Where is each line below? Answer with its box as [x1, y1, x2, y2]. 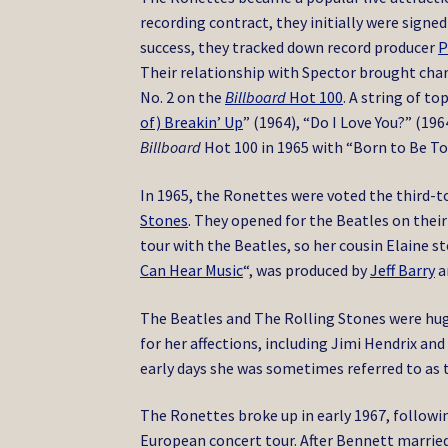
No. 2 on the [140, 87, 226, 108]
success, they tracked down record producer [140, 37, 439, 58]
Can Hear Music [140, 259, 244, 280]
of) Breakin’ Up [140, 112, 244, 133]
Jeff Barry [370, 259, 436, 280]
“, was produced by [243, 259, 371, 280]
